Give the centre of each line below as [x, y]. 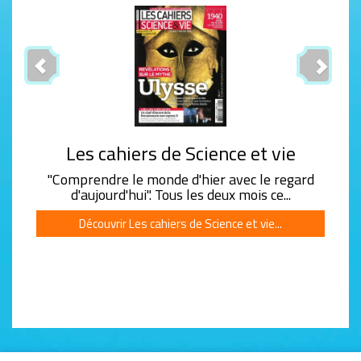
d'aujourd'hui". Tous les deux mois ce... [180, 195]
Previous [73, 16]
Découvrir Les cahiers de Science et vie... [180, 224]
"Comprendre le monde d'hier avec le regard [180, 180]
